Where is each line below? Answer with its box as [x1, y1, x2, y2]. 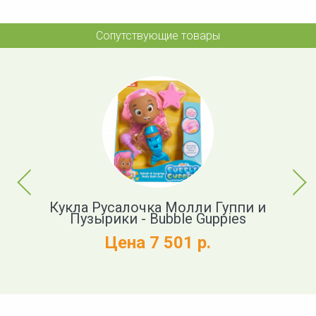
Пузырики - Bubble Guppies [69, 210, 246, 228]
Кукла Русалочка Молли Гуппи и [49, 199, 267, 217]
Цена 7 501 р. [104, 233, 211, 253]
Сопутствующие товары [96, 29, 220, 43]
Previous [10, 166, 44, 176]
